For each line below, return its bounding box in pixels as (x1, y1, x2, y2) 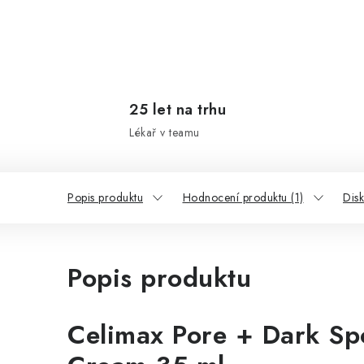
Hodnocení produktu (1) (182, 189, 304, 206)
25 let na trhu (129, 99, 226, 120)
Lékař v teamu (129, 124, 200, 141)
